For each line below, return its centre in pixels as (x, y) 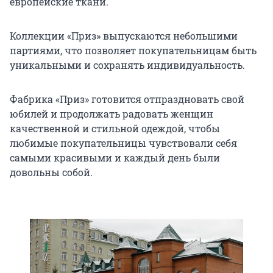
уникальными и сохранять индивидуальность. (127, 65)
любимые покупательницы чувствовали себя (123, 143)
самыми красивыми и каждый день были (115, 157)
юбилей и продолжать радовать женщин (112, 113)
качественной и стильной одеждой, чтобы (115, 128)
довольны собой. (51, 172)
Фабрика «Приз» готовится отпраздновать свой (127, 99)
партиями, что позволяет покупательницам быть (133, 50)
